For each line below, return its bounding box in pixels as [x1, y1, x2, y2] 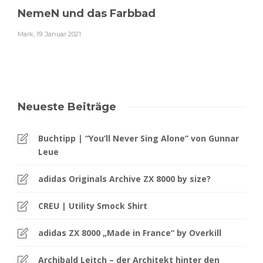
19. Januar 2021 [36, 30, 81, 39]
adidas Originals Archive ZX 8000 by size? [38, 173, 211, 185]
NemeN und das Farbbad [18, 7, 156, 21]
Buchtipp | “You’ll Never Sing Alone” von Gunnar [38, 133, 239, 144]
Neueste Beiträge [18, 100, 116, 114]
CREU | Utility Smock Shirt [38, 200, 147, 212]
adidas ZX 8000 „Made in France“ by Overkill [38, 227, 221, 239]
